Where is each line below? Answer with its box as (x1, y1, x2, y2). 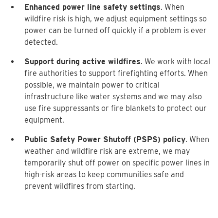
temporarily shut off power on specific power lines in (24, 158, 210, 167)
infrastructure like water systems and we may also (24, 92, 202, 101)
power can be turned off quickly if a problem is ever (24, 26, 207, 35)
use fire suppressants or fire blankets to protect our (24, 104, 207, 113)
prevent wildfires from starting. (24, 182, 135, 191)
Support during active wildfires (24, 57, 141, 66)
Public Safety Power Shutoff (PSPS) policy (24, 135, 185, 144)
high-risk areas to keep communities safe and (24, 170, 184, 179)
